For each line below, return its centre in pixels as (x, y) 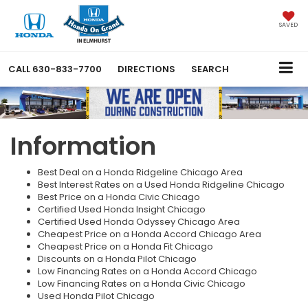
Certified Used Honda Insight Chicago (122, 209)
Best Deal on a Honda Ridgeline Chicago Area (140, 172)
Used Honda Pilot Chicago (96, 296)
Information (83, 146)
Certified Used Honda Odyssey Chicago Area (139, 221)
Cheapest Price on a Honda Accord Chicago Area (150, 234)
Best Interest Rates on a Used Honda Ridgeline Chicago (161, 184)
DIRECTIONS (146, 69)
